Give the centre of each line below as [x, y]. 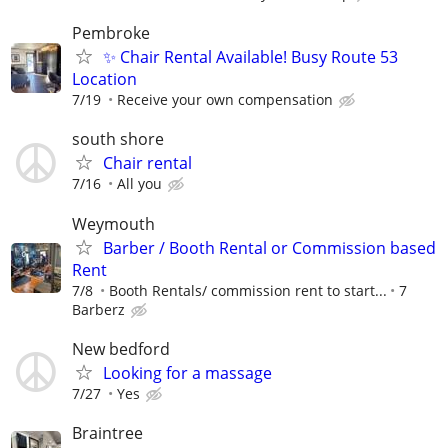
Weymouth [113, 223]
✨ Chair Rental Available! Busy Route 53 [250, 57]
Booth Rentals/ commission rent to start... [248, 290]
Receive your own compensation [225, 100]
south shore [118, 139]
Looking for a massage [187, 372]
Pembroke [111, 33]
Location [104, 79]
